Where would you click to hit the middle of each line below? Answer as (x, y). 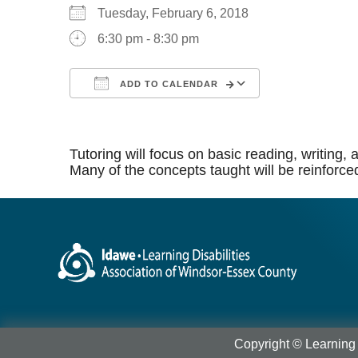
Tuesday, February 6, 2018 (179, 14)
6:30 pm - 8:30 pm (148, 39)
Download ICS (139, 113)
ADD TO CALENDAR (167, 84)
